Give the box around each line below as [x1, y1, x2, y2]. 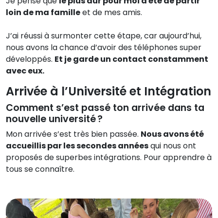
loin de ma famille [6, 6, 80, 18]
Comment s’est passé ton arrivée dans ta [6, 101, 204, 114]
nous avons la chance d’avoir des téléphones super [6, 41, 201, 53]
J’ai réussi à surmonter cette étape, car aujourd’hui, [6, 30, 201, 41]
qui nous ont [148, 140, 196, 151]
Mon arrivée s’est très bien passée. [6, 128, 141, 140]
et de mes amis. [80, 6, 142, 18]
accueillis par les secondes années [6, 140, 148, 151]
